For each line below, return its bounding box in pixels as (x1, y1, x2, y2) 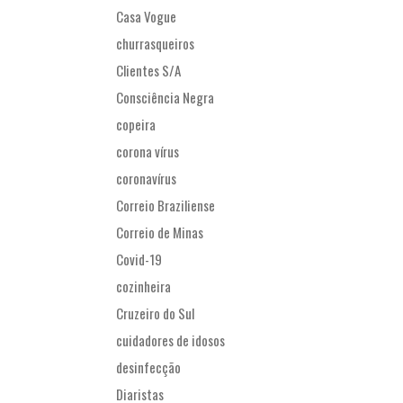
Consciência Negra (116, 87, 214, 108)
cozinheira (116, 276, 171, 297)
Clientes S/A (116, 60, 181, 81)
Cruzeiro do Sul (116, 303, 194, 324)
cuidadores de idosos (116, 330, 225, 351)
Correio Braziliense (116, 195, 215, 216)
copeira (116, 114, 156, 135)
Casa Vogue (116, 6, 176, 27)
